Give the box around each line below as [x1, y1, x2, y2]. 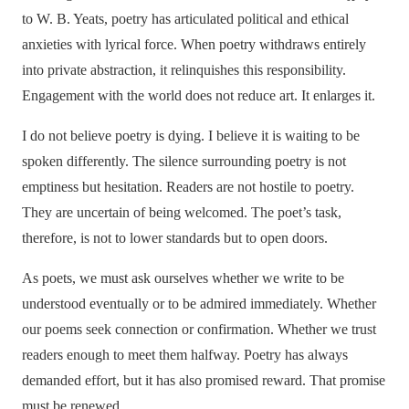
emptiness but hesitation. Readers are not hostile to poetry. [22, 179, 354, 195]
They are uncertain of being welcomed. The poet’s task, [22, 204, 341, 221]
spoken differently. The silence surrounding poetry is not [22, 153, 346, 170]
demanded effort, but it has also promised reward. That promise [22, 372, 385, 389]
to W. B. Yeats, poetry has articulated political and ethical [22, 11, 349, 27]
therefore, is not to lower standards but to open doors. [22, 230, 328, 246]
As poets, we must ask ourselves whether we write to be [22, 270, 344, 287]
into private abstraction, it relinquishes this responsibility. [22, 62, 346, 79]
